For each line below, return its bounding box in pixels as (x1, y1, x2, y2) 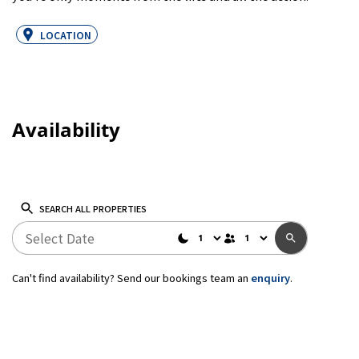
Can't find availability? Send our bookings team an (12, 270, 251, 285)
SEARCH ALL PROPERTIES (39, 201, 147, 215)
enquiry (251, 270, 290, 285)
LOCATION (40, 27, 91, 42)
